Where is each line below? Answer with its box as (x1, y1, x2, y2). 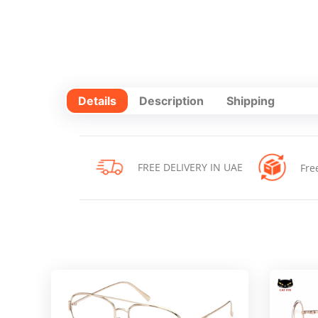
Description (139, 93, 204, 108)
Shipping (226, 93, 275, 108)
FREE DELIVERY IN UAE (137, 160, 243, 174)
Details (78, 93, 116, 108)
